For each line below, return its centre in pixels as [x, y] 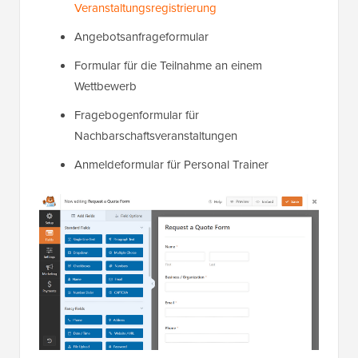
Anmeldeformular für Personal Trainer [171, 165]
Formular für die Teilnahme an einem [168, 66]
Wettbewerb [105, 87]
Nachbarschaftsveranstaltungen [156, 136]
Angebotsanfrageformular [141, 37]
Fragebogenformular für [137, 115]
